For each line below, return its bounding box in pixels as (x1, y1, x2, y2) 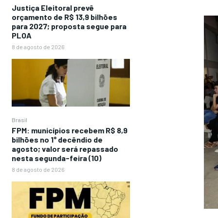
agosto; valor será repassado (12, 144, 118, 153)
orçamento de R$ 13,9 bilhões (12, 12, 117, 22)
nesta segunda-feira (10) (12, 153, 101, 163)
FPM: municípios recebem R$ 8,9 (12, 125, 127, 135)
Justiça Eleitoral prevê (12, 3, 94, 13)
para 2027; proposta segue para (12, 21, 127, 31)
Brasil (12, 116, 27, 123)
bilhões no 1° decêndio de (12, 134, 103, 144)
